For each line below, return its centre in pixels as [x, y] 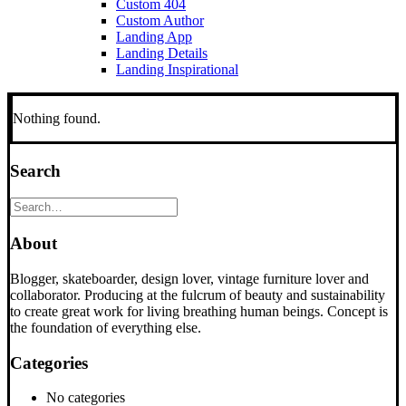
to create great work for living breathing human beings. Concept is [199, 311]
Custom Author [160, 20]
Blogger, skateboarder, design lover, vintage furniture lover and [189, 278]
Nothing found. [57, 118]
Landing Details [162, 53]
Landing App [154, 37]
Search [35, 170]
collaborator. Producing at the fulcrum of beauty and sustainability [198, 295]
